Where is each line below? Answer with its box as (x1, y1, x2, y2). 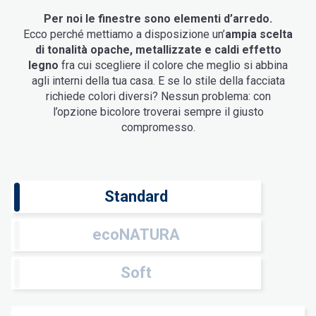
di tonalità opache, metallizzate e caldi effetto (35, 43, 281, 57)
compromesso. (121, 121, 195, 135)
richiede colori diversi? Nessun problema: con (45, 90, 271, 104)
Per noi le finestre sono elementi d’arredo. (44, 12, 272, 26)
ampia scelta (225, 28, 293, 42)
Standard (104, 188, 168, 206)
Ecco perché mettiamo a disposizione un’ (23, 28, 225, 42)
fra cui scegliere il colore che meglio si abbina (59, 59, 288, 73)
